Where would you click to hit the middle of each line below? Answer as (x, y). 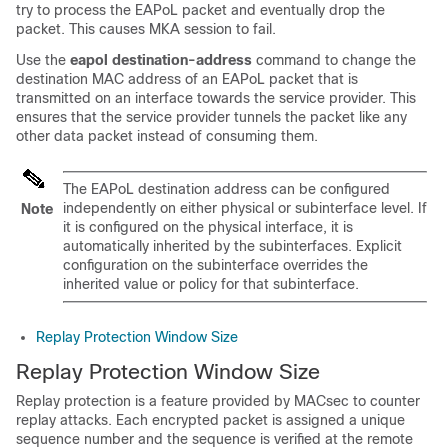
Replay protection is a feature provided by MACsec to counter (218, 401)
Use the (43, 60)
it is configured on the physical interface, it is (208, 227)
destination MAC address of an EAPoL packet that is (187, 79)
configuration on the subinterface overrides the (215, 265)
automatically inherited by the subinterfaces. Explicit (232, 246)
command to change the (334, 60)
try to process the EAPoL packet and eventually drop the (200, 10)
